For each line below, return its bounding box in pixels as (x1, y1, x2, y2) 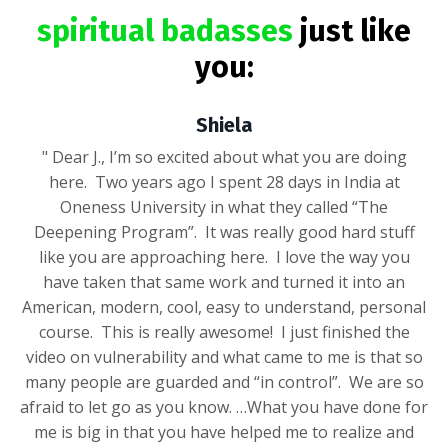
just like (293, 13, 411, 50)
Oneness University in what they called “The (60, 196, 388, 219)
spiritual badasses (37, 13, 293, 50)
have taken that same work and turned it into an (43, 271, 405, 294)
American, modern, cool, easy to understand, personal (22, 296, 426, 319)
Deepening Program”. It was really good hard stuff (33, 221, 415, 244)
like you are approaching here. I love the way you (38, 246, 410, 269)
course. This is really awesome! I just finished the (38, 321, 410, 344)
